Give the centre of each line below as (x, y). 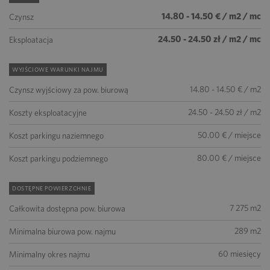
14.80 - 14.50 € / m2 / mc (211, 16)
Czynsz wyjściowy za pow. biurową (69, 90)
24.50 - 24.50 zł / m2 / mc (209, 39)
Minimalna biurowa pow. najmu (62, 231)
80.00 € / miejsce (229, 158)
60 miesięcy (240, 254)
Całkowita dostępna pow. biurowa (67, 209)
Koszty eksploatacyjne (48, 113)
